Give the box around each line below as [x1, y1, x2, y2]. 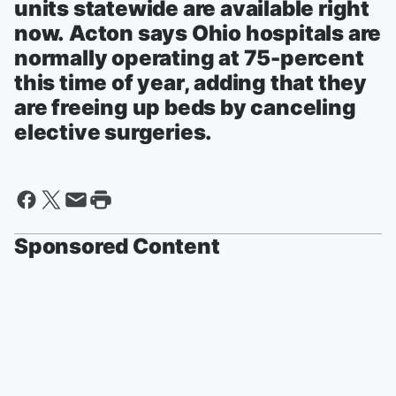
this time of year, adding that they [14, 70, 367, 96]
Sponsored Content [14, 233, 220, 260]
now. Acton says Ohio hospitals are [14, 20, 382, 47]
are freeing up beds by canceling [14, 95, 356, 121]
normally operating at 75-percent [14, 45, 364, 72]
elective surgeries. [14, 119, 213, 146]
